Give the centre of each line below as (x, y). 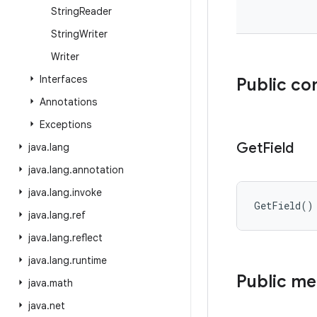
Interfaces (63, 79)
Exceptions (65, 125)
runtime (90, 260)
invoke (87, 192)
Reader (96, 11)
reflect (87, 238)
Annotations (68, 102)
